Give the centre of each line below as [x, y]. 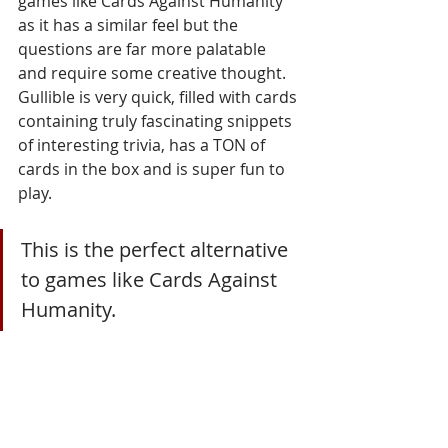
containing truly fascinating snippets [157, 120]
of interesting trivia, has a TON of [143, 144]
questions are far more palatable [144, 48]
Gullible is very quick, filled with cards [159, 96]
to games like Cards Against [151, 279]
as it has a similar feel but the [130, 24]
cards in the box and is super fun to [153, 168]
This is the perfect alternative [157, 249]
